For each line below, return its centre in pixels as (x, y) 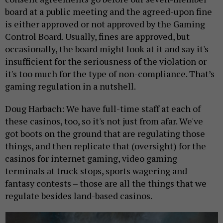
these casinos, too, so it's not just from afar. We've (104, 121)
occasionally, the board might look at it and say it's (107, 49)
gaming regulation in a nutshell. (71, 86)
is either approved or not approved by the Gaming (105, 24)
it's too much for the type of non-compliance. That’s (110, 74)
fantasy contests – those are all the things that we (106, 183)
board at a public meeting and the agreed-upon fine (109, 12)
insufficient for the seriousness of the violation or (106, 61)
